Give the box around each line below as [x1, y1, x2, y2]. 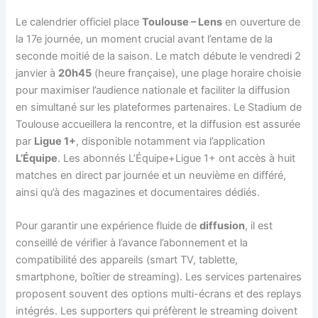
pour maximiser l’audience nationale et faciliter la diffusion [16, 83, 291, 97]
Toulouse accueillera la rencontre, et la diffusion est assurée [16, 117, 301, 131]
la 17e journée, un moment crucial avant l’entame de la [16, 32, 273, 45]
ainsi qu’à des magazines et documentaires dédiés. [16, 185, 261, 199]
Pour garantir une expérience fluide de [16, 219, 200, 232]
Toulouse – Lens [142, 15, 223, 28]
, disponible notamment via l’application [76, 134, 266, 148]
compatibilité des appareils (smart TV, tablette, [16, 253, 238, 266]
